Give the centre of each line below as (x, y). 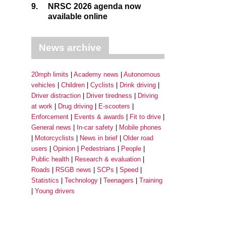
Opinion (64, 149)
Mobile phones (140, 127)
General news (51, 127)
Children (73, 85)
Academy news (96, 74)
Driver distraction (56, 96)
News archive (70, 48)
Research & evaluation (108, 159)
